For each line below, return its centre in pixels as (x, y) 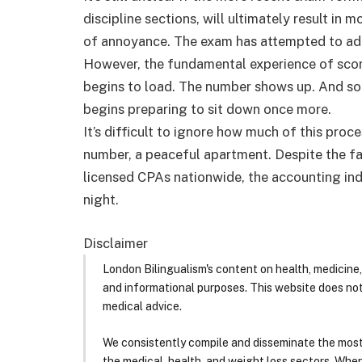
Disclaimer (116, 243)
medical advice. (142, 306)
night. (101, 200)
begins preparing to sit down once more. (207, 109)
